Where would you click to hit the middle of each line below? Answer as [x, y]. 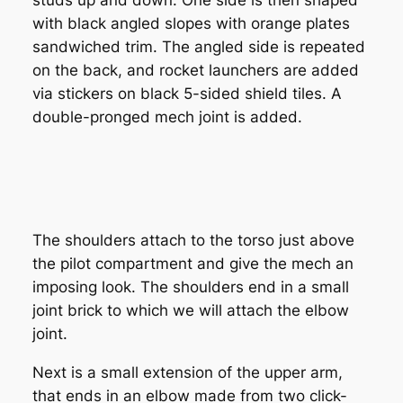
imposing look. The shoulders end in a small [190, 287]
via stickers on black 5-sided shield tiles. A [187, 93]
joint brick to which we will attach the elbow [190, 311]
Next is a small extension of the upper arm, [187, 373]
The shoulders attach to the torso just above [193, 241]
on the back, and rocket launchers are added [195, 70]
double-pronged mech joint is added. [167, 116]
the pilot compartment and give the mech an [193, 264]
